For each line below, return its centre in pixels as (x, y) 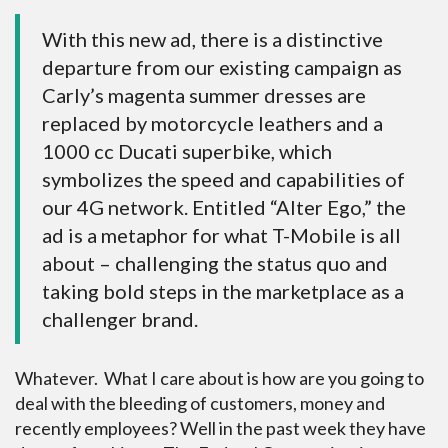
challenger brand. (120, 319)
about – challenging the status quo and (215, 263)
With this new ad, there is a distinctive (212, 39)
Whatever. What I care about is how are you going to (219, 378)
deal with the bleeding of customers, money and (200, 403)
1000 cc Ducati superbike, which (187, 151)
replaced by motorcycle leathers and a (212, 123)
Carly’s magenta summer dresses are (204, 95)
